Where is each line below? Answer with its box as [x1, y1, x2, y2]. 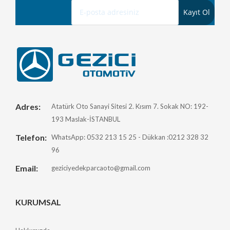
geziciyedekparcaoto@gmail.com [51, 163, 150, 172]
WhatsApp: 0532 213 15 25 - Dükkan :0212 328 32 [51, 132, 208, 141]
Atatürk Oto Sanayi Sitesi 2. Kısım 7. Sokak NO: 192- [51, 102, 208, 110]
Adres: [15, 101, 41, 111]
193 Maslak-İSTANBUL [51, 114, 120, 123]
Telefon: [15, 132, 47, 142]
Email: [15, 163, 38, 173]
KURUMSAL [15, 197, 61, 207]
